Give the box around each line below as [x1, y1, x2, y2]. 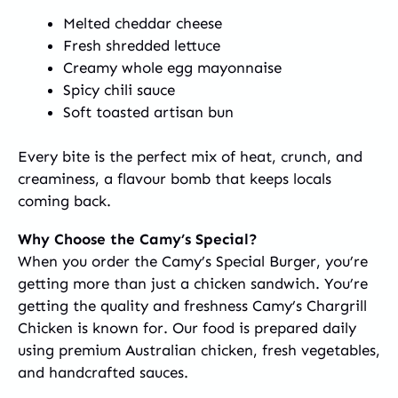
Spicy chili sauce [63, 80, 175, 99]
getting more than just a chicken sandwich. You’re [18, 275, 368, 293]
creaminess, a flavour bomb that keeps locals [18, 170, 331, 188]
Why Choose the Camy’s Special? [18, 230, 258, 249]
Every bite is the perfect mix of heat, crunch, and [18, 147, 362, 166]
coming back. [18, 192, 111, 211]
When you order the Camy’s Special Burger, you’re [18, 252, 368, 271]
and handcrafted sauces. [18, 363, 188, 382]
